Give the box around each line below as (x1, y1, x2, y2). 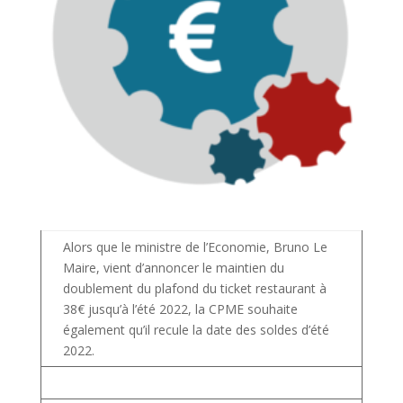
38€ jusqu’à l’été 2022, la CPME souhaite (62, 300, 298, 318)
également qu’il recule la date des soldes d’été (62, 321, 329, 339)
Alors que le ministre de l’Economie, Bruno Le (62, 238, 327, 256)
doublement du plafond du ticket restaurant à (62, 280, 327, 298)
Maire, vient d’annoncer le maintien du (62, 259, 284, 277)
